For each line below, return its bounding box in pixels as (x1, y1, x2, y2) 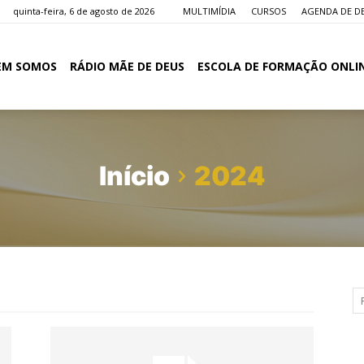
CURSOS (251, 5, 286, 17)
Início (99, 160, 170, 192)
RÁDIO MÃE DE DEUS (70, 58, 184, 74)
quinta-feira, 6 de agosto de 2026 (13, 5, 154, 17)
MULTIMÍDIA (183, 5, 236, 17)
